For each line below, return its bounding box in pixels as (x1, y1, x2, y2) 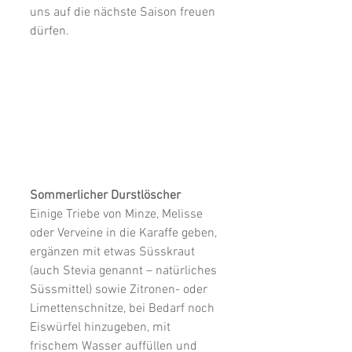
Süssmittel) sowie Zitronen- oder (30, 281, 211, 298)
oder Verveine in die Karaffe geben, (30, 225, 220, 241)
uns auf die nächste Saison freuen (30, 4, 218, 20)
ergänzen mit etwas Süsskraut (30, 244, 198, 260)
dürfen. (30, 23, 69, 39)
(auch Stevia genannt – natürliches (30, 262, 220, 279)
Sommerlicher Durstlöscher (30, 187, 181, 203)
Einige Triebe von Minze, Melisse (30, 206, 206, 222)
